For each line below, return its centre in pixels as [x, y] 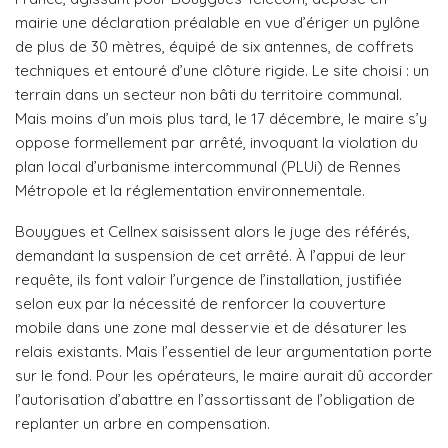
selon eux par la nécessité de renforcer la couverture [200, 304]
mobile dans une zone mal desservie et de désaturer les [211, 328]
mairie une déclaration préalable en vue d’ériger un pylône [217, 23]
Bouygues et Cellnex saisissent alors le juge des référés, [212, 232]
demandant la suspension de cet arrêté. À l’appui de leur [210, 256]
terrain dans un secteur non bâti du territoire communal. [208, 95]
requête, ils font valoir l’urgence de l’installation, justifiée [208, 280]
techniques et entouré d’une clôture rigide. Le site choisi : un [222, 71]
